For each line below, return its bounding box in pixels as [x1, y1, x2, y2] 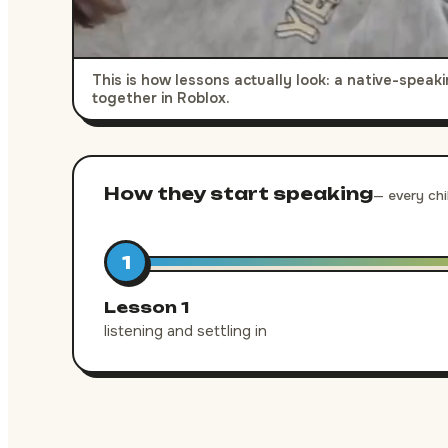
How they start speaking [104, 183, 373, 204]
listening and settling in [104, 322, 267, 340]
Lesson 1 [104, 298, 189, 317]
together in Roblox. [92, 89, 230, 107]
